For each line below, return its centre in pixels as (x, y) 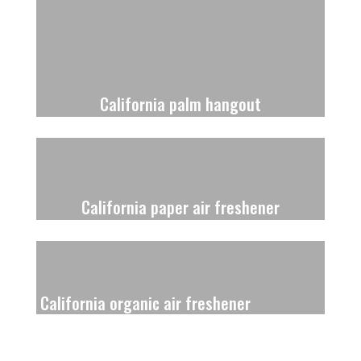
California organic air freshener (145, 303)
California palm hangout (180, 104)
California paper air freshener (180, 207)
